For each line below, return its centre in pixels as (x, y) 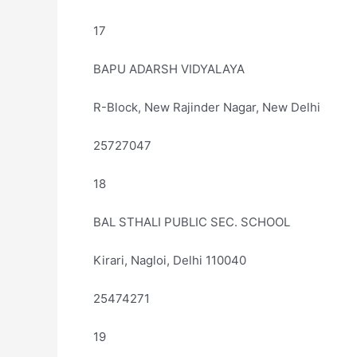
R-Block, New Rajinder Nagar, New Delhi (207, 107)
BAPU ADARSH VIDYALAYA (169, 69)
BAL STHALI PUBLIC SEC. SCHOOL (192, 222)
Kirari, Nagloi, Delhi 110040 (170, 260)
